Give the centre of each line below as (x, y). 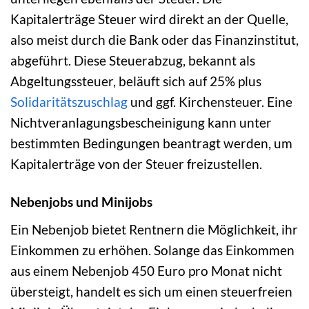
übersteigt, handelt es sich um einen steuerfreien (151, 291)
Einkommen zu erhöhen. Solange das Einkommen (152, 250)
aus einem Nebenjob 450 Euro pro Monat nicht (146, 270)
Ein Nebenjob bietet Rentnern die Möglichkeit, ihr (154, 229)
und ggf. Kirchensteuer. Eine (210, 102)
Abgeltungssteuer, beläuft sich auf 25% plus (136, 81)
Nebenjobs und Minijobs (81, 201)
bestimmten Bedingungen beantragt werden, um (151, 143)
